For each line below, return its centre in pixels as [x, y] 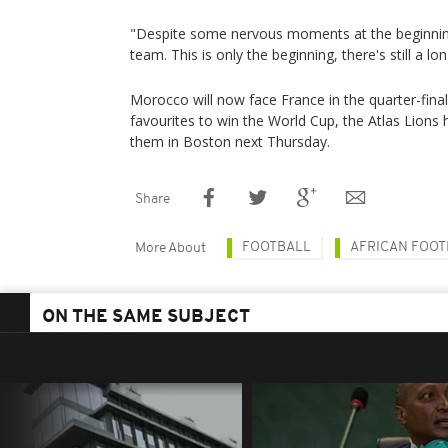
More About [170, 248]
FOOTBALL [276, 247]
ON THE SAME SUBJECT [146, 317]
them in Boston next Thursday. [230, 141]
